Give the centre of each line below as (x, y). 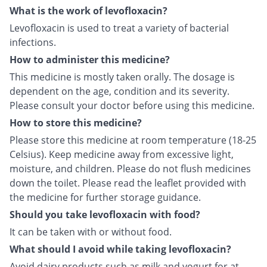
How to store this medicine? (76, 123)
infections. (33, 43)
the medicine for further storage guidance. (105, 198)
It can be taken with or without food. (91, 232)
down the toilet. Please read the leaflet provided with (128, 183)
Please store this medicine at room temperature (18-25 (133, 140)
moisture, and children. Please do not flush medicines (130, 169)
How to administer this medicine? (90, 60)
